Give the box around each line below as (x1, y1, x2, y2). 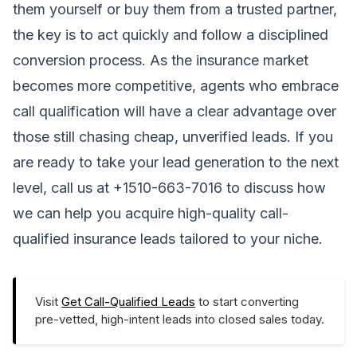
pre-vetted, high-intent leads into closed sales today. (35, 311, 324, 327)
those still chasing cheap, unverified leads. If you (13, 127, 333, 145)
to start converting (195, 293, 299, 309)
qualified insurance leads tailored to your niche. (13, 229, 323, 247)
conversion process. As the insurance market (13, 51, 308, 69)
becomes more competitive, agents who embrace (13, 76, 339, 94)
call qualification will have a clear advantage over (13, 102, 336, 120)
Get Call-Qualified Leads (61, 293, 195, 309)
